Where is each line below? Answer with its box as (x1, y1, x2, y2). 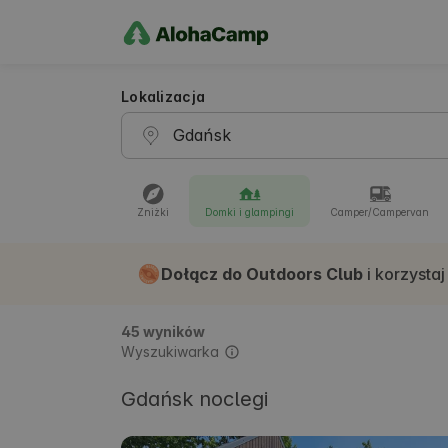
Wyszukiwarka (121, 343, 219, 360)
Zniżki (137, 206, 169, 218)
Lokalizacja (121, 88, 206, 105)
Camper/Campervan (330, 206, 429, 218)
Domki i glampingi (205, 206, 294, 218)
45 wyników (121, 323, 205, 340)
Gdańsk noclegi (121, 387, 268, 411)
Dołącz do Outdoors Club (161, 263, 363, 284)
